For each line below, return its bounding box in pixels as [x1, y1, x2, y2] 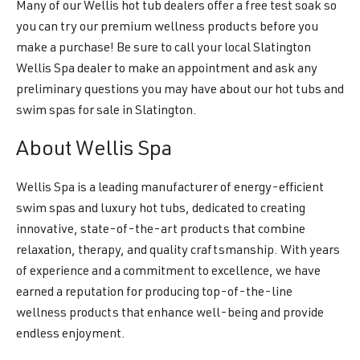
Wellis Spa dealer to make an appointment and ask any [16, 63, 317, 76]
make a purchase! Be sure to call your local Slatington [16, 43, 311, 55]
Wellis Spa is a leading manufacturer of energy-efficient [16, 182, 324, 195]
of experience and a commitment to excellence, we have [16, 266, 321, 279]
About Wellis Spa [16, 140, 172, 161]
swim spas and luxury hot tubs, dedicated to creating [16, 203, 305, 216]
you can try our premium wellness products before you [16, 22, 318, 35]
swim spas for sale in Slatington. [16, 105, 197, 118]
